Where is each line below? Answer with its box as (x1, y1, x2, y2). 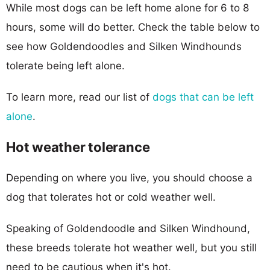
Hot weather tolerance (6, 139, 150, 155)
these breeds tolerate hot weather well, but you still (6, 241, 257, 254)
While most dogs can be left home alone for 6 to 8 (6, 1, 249, 14)
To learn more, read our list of (6, 90, 152, 103)
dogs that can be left (152, 90, 254, 103)
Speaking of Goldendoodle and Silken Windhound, (6, 222, 250, 234)
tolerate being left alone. (6, 59, 125, 72)
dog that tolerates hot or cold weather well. (6, 190, 216, 203)
